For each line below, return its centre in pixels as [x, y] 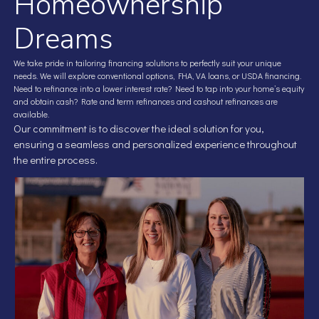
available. [31, 114]
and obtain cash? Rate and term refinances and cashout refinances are [146, 101]
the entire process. [56, 159]
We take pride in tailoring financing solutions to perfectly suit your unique [147, 62]
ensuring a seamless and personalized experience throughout [155, 143]
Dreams [63, 39]
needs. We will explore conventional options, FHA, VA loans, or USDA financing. [157, 75]
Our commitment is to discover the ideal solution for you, [139, 128]
